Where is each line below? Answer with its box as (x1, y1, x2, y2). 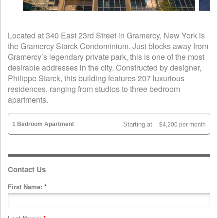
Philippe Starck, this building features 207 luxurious (8, 73, 184, 84)
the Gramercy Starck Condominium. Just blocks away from (8, 40, 208, 52)
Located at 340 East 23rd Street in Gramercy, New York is (8, 30, 205, 41)
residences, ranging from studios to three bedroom (8, 83, 180, 94)
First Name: (8, 182, 44, 192)
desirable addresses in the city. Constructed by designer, (8, 62, 201, 73)
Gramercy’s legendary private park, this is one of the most (8, 51, 204, 62)
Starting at (123, 121, 154, 128)
